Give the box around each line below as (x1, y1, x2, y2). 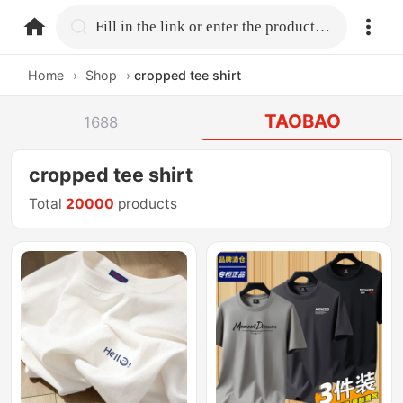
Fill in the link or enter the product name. (315, 17, 331, 35)
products (114, 195, 178, 213)
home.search (94, 16, 188, 35)
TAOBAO (264, 110, 341, 133)
